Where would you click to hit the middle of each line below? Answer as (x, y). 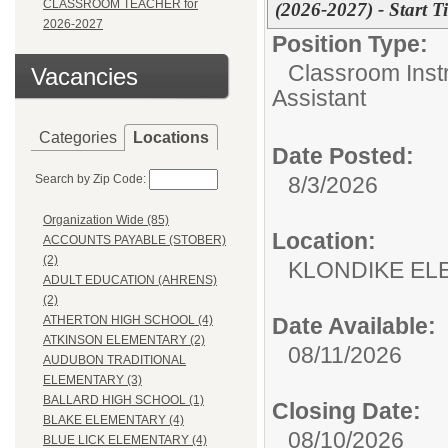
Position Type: (350, 44)
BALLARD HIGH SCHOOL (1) (123, 400)
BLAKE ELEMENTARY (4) (113, 420)
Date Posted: (343, 156)
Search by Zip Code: (90, 179)
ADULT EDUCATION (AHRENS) (130, 280)
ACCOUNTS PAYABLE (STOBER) (134, 240)
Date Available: (354, 326)
